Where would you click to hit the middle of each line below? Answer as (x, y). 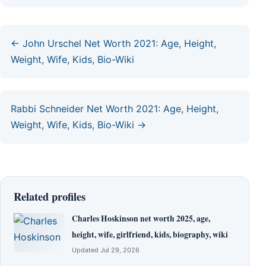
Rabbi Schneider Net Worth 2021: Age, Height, (115, 109)
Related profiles (50, 197)
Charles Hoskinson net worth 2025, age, (141, 219)
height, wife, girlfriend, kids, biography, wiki (150, 235)
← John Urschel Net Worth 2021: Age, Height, (113, 44)
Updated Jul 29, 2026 (106, 250)
